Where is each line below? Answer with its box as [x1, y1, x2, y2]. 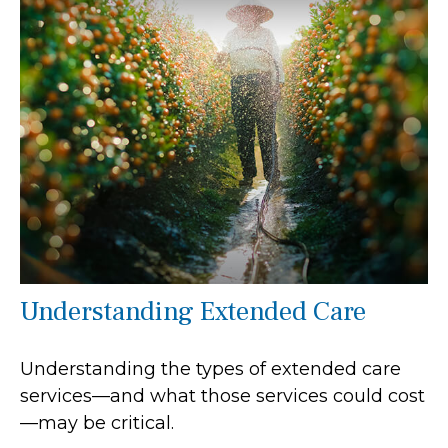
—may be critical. [20, 411, 174, 434]
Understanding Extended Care [20, 293, 366, 329]
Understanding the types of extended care [20, 357, 401, 380]
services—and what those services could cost [20, 384, 425, 407]
